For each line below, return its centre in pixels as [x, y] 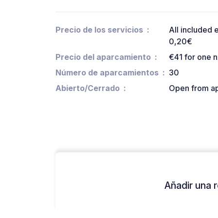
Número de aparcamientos [107, 73]
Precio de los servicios [99, 30]
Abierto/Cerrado [88, 88]
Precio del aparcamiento [103, 57]
